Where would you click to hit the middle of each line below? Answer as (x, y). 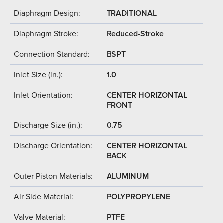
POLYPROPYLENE (138, 196)
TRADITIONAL (132, 13)
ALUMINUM (128, 176)
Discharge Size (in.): (48, 125)
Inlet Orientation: (43, 95)
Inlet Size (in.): (38, 74)
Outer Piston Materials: (53, 176)
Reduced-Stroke (135, 34)
